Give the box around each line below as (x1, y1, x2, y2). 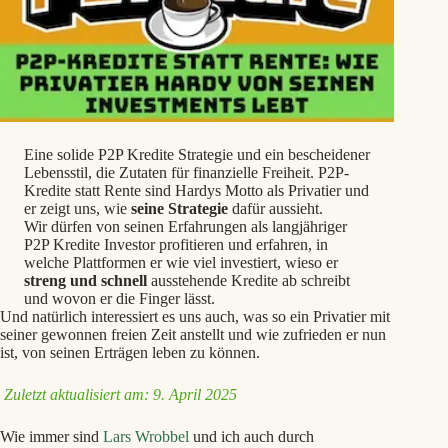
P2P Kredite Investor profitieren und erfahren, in (24, 236, 328, 254)
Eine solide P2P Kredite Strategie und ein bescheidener (24, 146, 370, 164)
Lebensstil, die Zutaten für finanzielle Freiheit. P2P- (24, 164, 349, 182)
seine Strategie (131, 200, 228, 218)
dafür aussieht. (228, 200, 323, 218)
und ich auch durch (189, 428, 314, 446)
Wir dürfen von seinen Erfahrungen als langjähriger (24, 218, 347, 236)
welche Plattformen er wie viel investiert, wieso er (24, 254, 338, 272)
